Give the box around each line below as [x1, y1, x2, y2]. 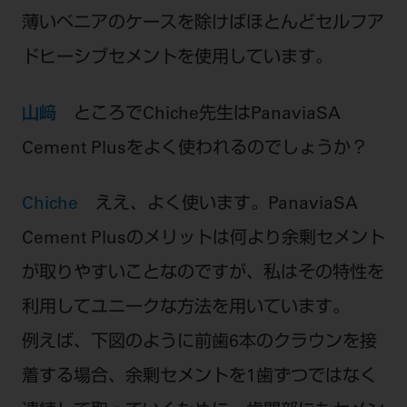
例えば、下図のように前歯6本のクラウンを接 [21, 334, 377, 352]
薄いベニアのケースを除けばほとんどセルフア [21, 15, 384, 33]
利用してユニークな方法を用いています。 [21, 300, 350, 318]
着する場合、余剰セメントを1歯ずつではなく [21, 369, 377, 387]
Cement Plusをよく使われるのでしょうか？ [21, 140, 368, 158]
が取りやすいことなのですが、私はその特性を [21, 265, 384, 283]
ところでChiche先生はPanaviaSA [73, 105, 341, 124]
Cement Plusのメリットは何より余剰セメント [21, 231, 385, 249]
